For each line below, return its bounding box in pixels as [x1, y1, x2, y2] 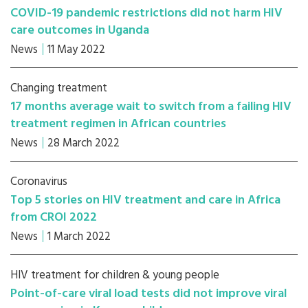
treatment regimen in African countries [10, 114, 226, 134]
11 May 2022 [47, 41, 105, 59]
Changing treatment [10, 79, 107, 98]
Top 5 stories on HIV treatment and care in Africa [10, 190, 280, 210]
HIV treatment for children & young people [10, 266, 219, 285]
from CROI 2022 [10, 208, 97, 228]
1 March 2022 [47, 228, 111, 246]
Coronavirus [10, 173, 67, 191]
